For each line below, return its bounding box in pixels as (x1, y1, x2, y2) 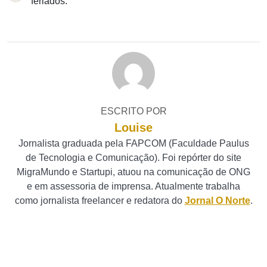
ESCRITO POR (100, 106, 167, 116)
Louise (114, 121, 153, 134)
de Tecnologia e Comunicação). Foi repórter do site (26, 153, 241, 163)
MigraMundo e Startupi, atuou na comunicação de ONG (17, 167, 250, 177)
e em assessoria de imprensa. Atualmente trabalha (27, 181, 240, 191)
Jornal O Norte (184, 195, 250, 206)
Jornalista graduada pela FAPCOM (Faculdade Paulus (18, 138, 249, 148)
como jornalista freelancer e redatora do (14, 195, 185, 206)
